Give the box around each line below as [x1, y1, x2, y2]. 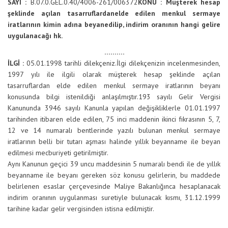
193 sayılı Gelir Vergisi [138, 92, 220, 101]
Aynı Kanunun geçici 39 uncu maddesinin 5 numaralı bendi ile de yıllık [8, 159, 220, 168]
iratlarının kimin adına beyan [8, 20, 104, 29]
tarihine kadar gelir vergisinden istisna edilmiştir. [8, 204, 154, 213]
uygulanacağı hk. [8, 31, 63, 40]
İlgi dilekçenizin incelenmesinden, [117, 59, 220, 68]
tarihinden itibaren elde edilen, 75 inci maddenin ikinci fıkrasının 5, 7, [8, 115, 220, 124]
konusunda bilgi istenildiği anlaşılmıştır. [8, 92, 138, 101]
